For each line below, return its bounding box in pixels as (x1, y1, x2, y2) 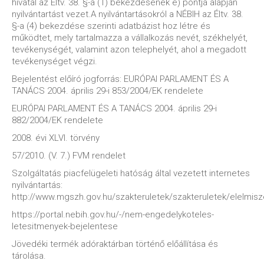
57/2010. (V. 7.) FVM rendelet (12, 150, 126, 161)
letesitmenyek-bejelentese (12, 221, 118, 232)
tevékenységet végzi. (12, 56, 97, 67)
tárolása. (12, 250, 46, 261)
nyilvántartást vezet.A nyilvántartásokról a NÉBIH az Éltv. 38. (12, 9, 243, 19)
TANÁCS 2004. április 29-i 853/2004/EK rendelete (12, 85, 203, 96)
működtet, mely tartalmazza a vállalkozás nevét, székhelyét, (12, 32, 247, 43)
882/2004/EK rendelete (12, 115, 103, 126)
